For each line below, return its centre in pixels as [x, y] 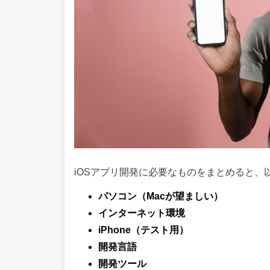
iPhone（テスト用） [143, 230]
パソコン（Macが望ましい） [161, 196]
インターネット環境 [142, 213]
